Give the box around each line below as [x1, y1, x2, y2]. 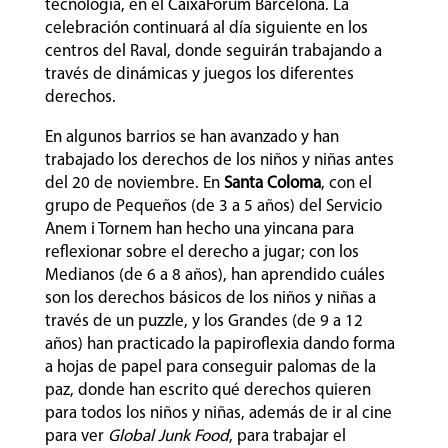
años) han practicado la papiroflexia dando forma [44, 335, 395, 353]
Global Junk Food [107, 427, 229, 445]
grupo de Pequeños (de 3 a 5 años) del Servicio [44, 197, 382, 215]
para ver [44, 427, 108, 445]
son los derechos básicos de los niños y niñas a [44, 289, 376, 307]
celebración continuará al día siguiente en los [44, 19, 368, 37]
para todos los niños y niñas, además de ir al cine [44, 404, 392, 422]
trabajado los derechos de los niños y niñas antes [44, 151, 394, 169]
